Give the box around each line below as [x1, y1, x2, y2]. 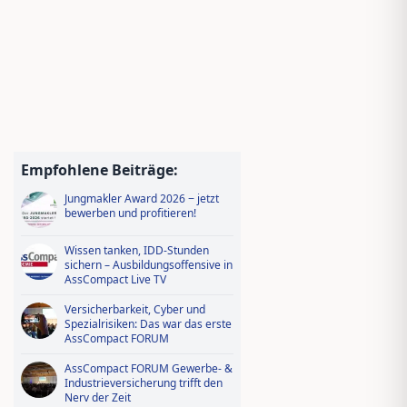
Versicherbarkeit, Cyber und [65, 302, 205, 317]
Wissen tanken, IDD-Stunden [65, 243, 209, 258]
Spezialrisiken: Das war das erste [65, 316, 232, 332]
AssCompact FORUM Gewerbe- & [65, 361, 233, 376]
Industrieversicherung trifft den [65, 375, 223, 391]
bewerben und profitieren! [65, 205, 196, 221]
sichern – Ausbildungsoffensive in [65, 257, 233, 273]
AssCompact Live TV [65, 272, 166, 287]
